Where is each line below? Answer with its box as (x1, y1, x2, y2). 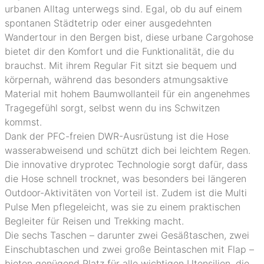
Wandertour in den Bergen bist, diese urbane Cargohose (5, 31, 253, 43)
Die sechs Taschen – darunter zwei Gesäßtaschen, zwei (5, 229, 249, 241)
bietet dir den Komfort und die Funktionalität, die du (5, 45, 234, 57)
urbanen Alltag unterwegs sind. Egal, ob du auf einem (5, 3, 242, 15)
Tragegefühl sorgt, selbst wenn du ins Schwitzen (5, 102, 220, 114)
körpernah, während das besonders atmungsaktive (5, 74, 228, 85)
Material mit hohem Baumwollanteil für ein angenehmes (5, 88, 250, 100)
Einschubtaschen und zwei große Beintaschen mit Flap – (5, 243, 254, 255)
